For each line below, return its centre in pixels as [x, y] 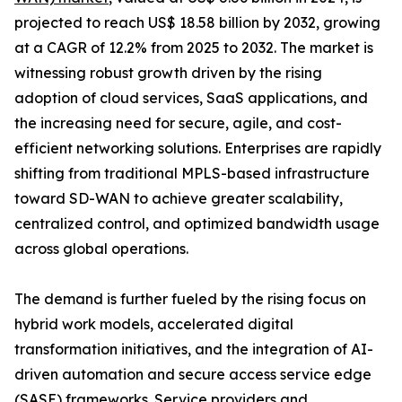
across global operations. [101, 249]
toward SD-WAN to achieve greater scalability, [179, 199]
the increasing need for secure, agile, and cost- [178, 123]
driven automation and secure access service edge [193, 375]
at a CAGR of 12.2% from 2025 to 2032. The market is [194, 48]
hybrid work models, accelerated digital [154, 324]
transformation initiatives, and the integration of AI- [194, 350]
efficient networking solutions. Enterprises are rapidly [198, 149]
